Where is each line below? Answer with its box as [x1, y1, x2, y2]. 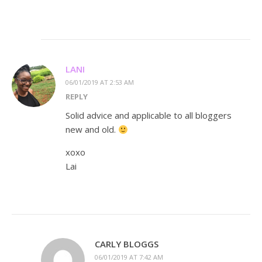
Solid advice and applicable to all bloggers [65, 109, 232, 122]
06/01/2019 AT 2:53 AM [65, 78, 134, 87]
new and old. [65, 123, 118, 136]
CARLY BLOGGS [95, 238, 158, 250]
